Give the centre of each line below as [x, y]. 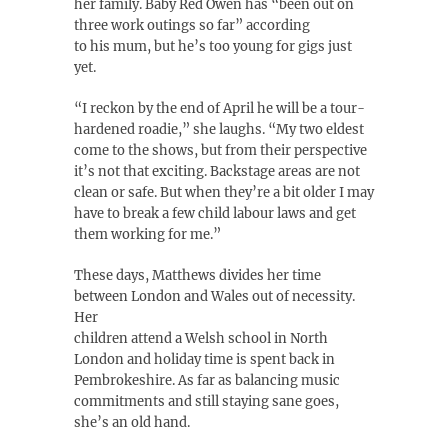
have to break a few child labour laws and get [215, 213]
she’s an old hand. [132, 422]
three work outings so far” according [192, 25]
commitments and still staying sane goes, [206, 401]
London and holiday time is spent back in [204, 359]
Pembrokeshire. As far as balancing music [207, 380]
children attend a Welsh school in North [201, 338]
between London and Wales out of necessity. [214, 296]
